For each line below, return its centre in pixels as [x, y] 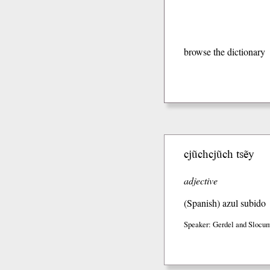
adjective [201, 181]
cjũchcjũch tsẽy [219, 154]
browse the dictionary [224, 52]
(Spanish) [202, 203]
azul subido [243, 203]
